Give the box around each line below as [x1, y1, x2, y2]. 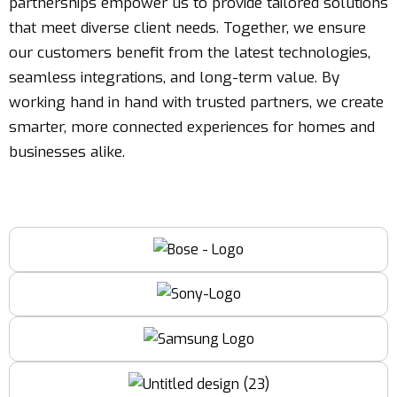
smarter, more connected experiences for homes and [9, 116, 375, 137]
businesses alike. [9, 141, 125, 162]
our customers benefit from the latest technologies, [9, 42, 370, 63]
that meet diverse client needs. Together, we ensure [9, 17, 366, 38]
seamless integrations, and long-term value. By [9, 66, 339, 88]
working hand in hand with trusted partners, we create [9, 91, 384, 113]
